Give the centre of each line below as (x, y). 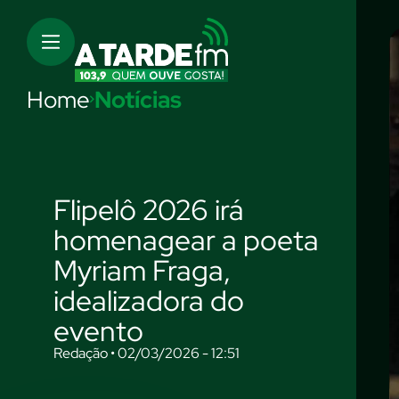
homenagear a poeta (186, 240)
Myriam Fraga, (142, 270)
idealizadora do (149, 301)
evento (98, 331)
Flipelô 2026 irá (149, 210)
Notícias (138, 100)
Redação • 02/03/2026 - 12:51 (147, 353)
